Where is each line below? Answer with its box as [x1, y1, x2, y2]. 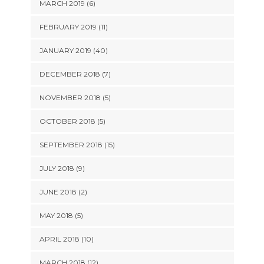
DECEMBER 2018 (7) [39, 70, 111, 78]
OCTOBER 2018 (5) [39, 117, 105, 126]
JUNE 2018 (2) [39, 187, 87, 196]
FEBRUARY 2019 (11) [39, 22, 108, 31]
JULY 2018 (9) [39, 164, 85, 173]
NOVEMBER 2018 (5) [39, 93, 111, 102]
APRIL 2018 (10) [39, 235, 94, 243]
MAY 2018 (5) [39, 211, 83, 220]
